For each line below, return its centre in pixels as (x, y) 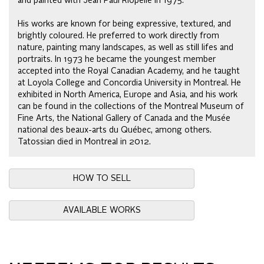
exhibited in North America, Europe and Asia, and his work (128, 95)
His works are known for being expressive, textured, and (124, 24)
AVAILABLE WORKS (102, 211)
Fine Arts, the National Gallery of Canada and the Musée (124, 119)
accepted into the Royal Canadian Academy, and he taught (129, 72)
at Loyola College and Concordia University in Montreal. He (129, 83)
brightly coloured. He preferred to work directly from (118, 36)
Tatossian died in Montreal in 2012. (84, 142)
